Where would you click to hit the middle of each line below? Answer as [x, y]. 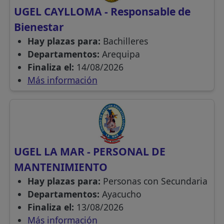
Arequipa [121, 54]
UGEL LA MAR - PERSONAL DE [90, 151]
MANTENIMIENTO [61, 167]
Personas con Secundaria [155, 181]
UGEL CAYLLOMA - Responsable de [102, 11]
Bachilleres [125, 41]
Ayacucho [121, 194]
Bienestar [39, 27]
